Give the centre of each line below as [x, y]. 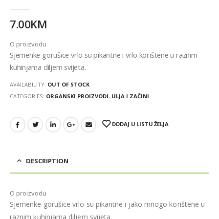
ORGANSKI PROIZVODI [77, 96]
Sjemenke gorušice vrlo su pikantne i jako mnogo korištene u [108, 204]
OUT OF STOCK [68, 85]
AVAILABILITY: [29, 85]
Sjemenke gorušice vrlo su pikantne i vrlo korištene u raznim [104, 55]
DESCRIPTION [47, 161]
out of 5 [28, 6]
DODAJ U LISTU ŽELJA [140, 124]
